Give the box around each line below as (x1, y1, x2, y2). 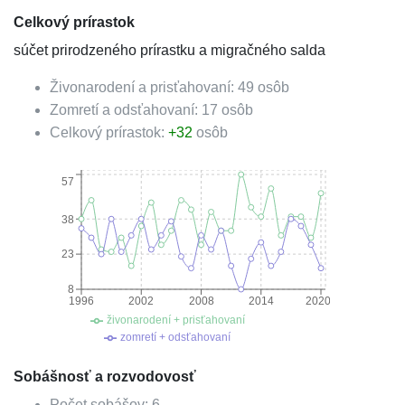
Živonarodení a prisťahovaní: (50, 80, 238, 95)
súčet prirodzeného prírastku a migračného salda (14, 42, 325, 58)
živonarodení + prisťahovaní (106, 314, 245, 326)
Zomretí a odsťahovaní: (50, 102, 202, 118)
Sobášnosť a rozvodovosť (14, 369, 196, 384)
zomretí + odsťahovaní (120, 331, 231, 344)
